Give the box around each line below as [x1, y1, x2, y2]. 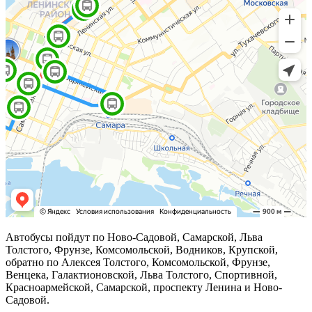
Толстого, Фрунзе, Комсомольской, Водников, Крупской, [6, 243, 278, 256]
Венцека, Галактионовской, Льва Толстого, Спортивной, [6, 268, 277, 281]
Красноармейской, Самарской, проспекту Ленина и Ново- [6, 281, 282, 293]
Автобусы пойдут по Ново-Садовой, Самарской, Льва [6, 231, 263, 243]
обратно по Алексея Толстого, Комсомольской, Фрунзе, [6, 256, 270, 268]
